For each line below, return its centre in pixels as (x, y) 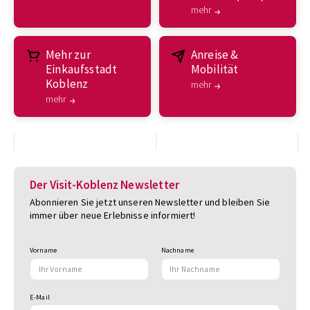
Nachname (177, 250)
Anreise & (215, 55)
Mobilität (215, 70)
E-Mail (40, 297)
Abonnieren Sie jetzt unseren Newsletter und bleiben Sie (150, 202)
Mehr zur (69, 55)
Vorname (44, 250)
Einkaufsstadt (82, 70)
